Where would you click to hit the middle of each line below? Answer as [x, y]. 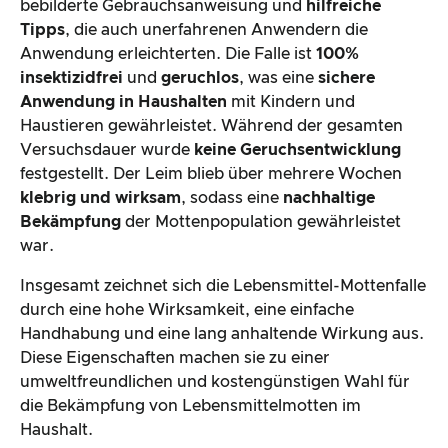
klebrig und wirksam [100, 198]
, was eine [278, 78]
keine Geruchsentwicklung [297, 150]
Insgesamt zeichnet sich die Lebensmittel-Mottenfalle [223, 286]
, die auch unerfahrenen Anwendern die [216, 30]
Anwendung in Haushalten [123, 102]
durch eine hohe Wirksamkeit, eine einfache [187, 310]
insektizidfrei [73, 78]
